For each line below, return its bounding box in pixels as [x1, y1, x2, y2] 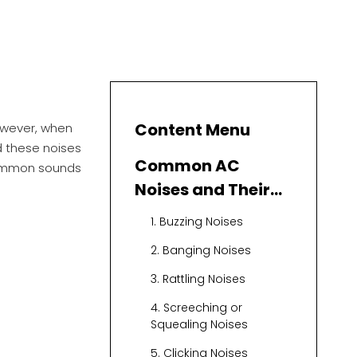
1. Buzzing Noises [151, 214, 243, 230]
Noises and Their [135, 178, 270, 202]
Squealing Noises [151, 316, 248, 333]
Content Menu [135, 119, 250, 142]
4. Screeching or [151, 300, 242, 316]
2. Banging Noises [151, 242, 251, 259]
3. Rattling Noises [151, 271, 245, 288]
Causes [135, 202, 196, 226]
